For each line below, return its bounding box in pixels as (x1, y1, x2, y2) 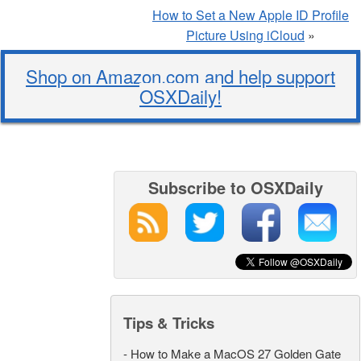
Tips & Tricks (123, 311, 214, 334)
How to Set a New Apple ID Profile (152, 5, 349, 24)
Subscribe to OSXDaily (147, 175, 323, 199)
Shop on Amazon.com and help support (26, 62, 335, 89)
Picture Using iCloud (186, 25, 305, 44)
